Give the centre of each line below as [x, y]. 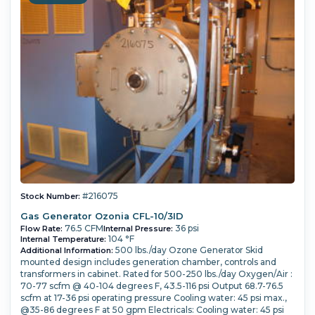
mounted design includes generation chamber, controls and [148, 262]
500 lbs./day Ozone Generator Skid [189, 250]
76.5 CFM [84, 228]
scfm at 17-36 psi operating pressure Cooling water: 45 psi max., [153, 297]
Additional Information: [66, 250]
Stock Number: [50, 197]
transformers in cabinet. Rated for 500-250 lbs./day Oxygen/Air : [156, 274]
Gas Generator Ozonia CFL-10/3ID [102, 216]
